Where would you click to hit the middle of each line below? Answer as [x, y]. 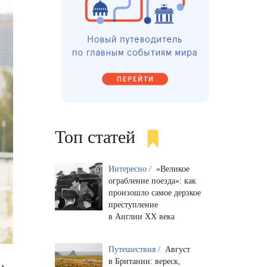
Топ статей [95, 137]
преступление [133, 204]
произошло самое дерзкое [154, 193]
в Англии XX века [141, 216]
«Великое [173, 169]
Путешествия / [135, 249]
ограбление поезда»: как [152, 181]
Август [177, 249]
